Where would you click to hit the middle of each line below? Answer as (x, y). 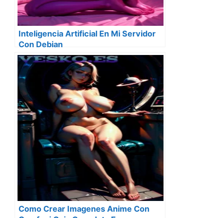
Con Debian (41, 44)
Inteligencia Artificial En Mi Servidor (87, 33)
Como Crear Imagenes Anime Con (84, 209)
